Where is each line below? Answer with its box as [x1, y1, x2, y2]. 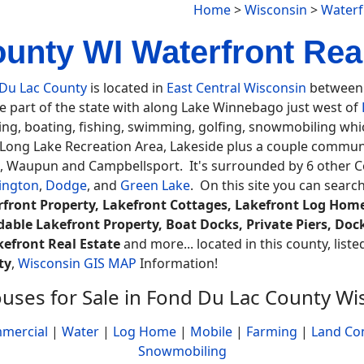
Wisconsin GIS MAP [18, 254, 136, 272]
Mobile [190, 323, 232, 340]
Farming [246, 323, 297, 340]
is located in [87, 79, 167, 97]
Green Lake [120, 176, 190, 194]
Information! [136, 254, 218, 272]
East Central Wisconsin [167, 79, 306, 97]
